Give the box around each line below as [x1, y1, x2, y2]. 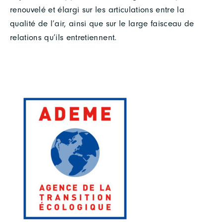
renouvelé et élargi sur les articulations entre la [10, 4, 184, 14]
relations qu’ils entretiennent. [10, 32, 117, 42]
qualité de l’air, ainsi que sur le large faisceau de [10, 18, 194, 28]
